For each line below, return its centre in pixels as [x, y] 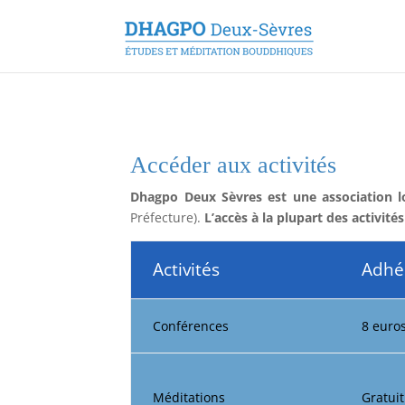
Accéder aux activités [234, 165]
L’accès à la [241, 217]
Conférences [191, 325]
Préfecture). [168, 217]
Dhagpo [155, 196]
